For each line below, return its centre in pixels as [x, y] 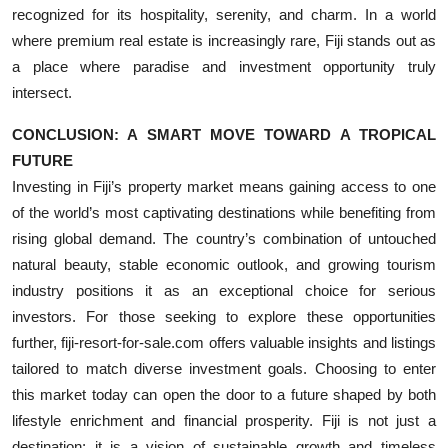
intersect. [42, 92]
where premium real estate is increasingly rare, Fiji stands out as [224, 40]
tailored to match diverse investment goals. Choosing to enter [224, 368]
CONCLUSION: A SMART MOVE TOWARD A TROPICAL [224, 134]
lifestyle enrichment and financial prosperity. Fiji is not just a [224, 420]
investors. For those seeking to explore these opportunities [224, 316]
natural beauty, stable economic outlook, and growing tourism [224, 264]
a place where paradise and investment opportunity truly [224, 66]
